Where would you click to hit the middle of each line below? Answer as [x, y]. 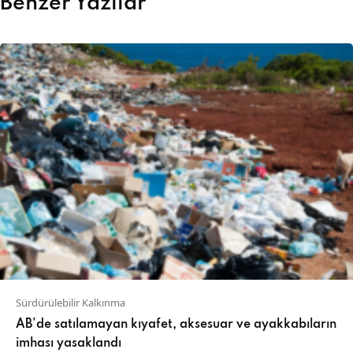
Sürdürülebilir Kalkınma [71, 303]
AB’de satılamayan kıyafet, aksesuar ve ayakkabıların [176, 325]
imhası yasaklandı [69, 344]
